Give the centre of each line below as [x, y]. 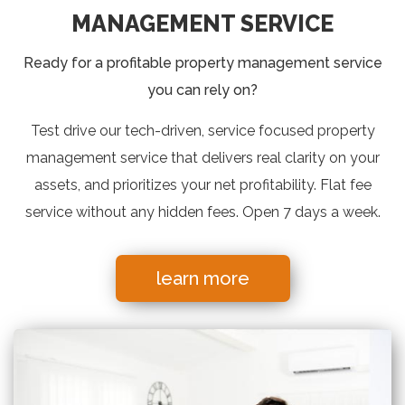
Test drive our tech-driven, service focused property [202, 130]
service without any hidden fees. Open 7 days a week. [202, 212]
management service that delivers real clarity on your [202, 157]
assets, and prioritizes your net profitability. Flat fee [202, 184]
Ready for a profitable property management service [202, 62]
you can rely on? [202, 89]
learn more [202, 278]
